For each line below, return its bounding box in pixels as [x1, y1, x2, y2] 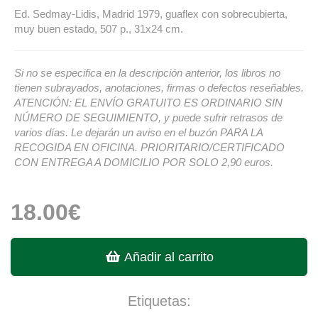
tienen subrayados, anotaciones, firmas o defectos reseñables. [14, 81, 304, 94]
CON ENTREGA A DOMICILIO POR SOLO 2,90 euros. [14, 155, 273, 168]
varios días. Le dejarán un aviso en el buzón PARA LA [14, 126, 263, 138]
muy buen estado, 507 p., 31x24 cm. [14, 22, 183, 35]
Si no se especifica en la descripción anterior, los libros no [14, 66, 280, 79]
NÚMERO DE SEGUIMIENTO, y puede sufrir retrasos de [14, 111, 283, 124]
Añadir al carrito [120, 249, 214, 264]
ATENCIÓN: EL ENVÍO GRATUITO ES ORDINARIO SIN [14, 96, 283, 109]
